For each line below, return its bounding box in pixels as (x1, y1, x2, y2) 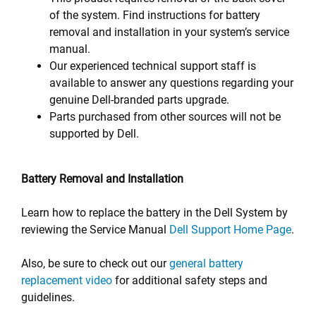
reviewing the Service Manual (21, 223, 169, 236)
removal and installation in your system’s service (49, 25, 289, 39)
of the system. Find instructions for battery (49, 8, 260, 22)
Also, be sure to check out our (21, 257, 169, 270)
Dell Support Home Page (169, 223, 291, 236)
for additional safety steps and (112, 274, 267, 287)
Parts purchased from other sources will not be (49, 110, 281, 123)
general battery (169, 257, 243, 270)
